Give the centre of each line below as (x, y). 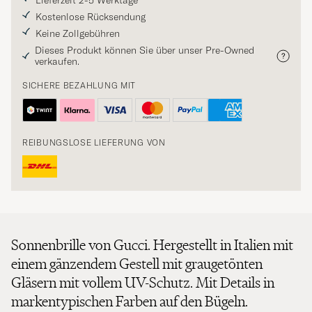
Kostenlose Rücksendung (91, 17)
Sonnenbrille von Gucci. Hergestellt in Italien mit (152, 245)
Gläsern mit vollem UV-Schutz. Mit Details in (143, 283)
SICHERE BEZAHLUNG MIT (79, 86)
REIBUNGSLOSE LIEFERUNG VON (94, 143)
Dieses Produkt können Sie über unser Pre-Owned (144, 50)
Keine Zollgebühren (78, 34)
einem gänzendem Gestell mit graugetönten (137, 264)
